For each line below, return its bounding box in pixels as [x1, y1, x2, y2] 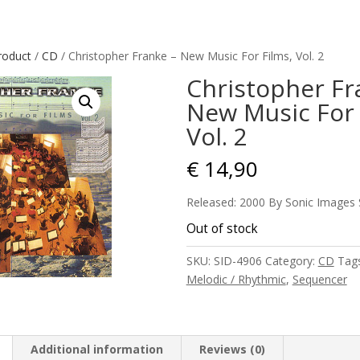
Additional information [30, 342, 163, 357]
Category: [264, 253, 318, 268]
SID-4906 [213, 253, 262, 268]
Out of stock [186, 220, 258, 237]
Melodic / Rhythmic [186, 272, 286, 287]
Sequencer [292, 272, 347, 287]
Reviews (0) [198, 342, 265, 357]
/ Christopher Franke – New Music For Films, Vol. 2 [57, 48, 324, 63]
